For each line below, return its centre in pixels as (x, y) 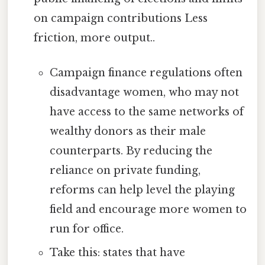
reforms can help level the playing (142, 190)
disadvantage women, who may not (144, 93)
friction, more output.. (95, 38)
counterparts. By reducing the (131, 151)
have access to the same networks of (146, 112)
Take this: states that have (117, 253)
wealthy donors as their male (127, 132)
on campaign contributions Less (121, 18)
